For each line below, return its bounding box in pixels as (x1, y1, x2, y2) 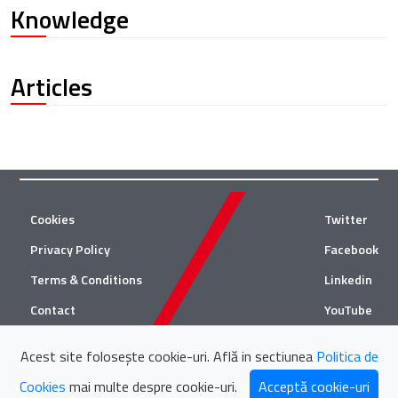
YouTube (324, 299, 372, 320)
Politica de (315, 346, 378, 367)
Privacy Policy (30, 239, 110, 259)
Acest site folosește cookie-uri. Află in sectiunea (20, 346, 316, 367)
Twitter (324, 209, 368, 229)
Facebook (324, 239, 378, 259)
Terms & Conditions (30, 269, 142, 290)
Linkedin (324, 269, 372, 290)
